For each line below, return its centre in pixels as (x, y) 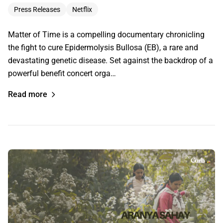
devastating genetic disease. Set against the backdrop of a (111, 61)
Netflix (82, 10)
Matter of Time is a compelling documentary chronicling (106, 35)
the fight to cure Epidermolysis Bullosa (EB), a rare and (103, 48)
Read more (28, 95)
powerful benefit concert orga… (62, 74)
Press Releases (37, 10)
